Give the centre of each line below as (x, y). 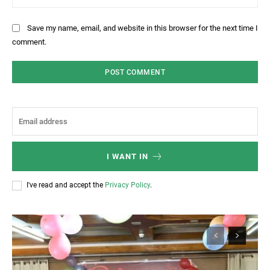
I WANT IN (127, 156)
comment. (29, 42)
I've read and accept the (66, 185)
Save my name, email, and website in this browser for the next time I (143, 28)
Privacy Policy (127, 185)
